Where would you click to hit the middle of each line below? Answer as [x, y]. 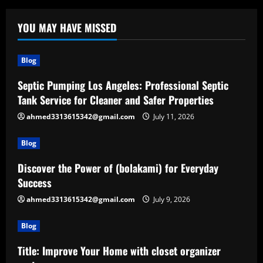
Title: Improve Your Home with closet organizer [119, 251]
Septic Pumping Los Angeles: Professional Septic [123, 85]
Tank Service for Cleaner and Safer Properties [116, 100]
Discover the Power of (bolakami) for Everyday [118, 168]
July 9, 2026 [171, 199]
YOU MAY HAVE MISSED [67, 28]
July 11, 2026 [173, 117]
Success [35, 183]
